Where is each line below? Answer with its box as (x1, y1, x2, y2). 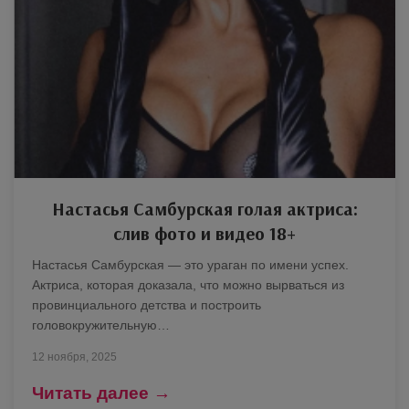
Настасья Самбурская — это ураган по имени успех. (32, 257, 349, 272)
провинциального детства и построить (32, 297, 261, 312)
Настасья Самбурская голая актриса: (51, 196, 358, 220)
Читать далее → (32, 383, 171, 403)
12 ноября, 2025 (32, 350, 117, 363)
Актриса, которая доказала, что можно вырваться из (32, 277, 344, 292)
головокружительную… (32, 317, 170, 332)
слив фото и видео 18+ (113, 221, 296, 245)
